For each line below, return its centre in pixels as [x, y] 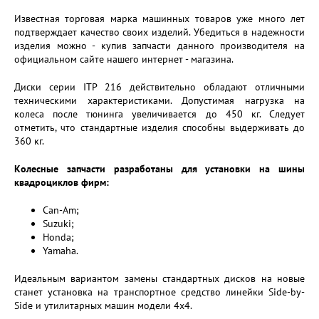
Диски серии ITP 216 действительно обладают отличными [159, 87]
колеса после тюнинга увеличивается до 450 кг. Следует [159, 114]
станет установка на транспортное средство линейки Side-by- [159, 292]
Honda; [58, 237]
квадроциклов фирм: [62, 182]
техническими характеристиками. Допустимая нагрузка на [159, 100]
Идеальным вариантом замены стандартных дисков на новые [159, 278]
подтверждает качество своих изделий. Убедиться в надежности [159, 32]
